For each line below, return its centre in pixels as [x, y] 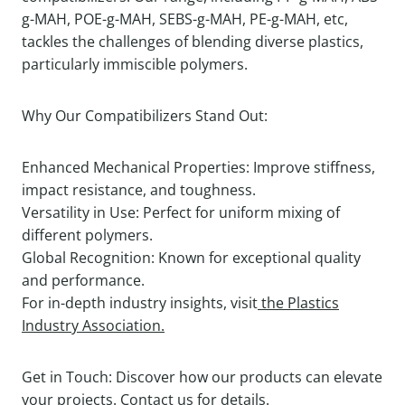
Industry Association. [93, 326]
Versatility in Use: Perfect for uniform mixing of [181, 213]
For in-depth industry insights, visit [140, 303]
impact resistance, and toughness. [139, 190]
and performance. [83, 281]
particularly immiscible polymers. [135, 65]
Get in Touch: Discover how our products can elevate [202, 377]
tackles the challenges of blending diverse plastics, [193, 42]
